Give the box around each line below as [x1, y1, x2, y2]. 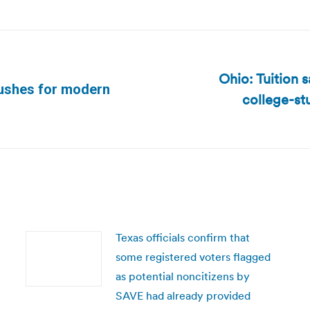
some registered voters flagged [115, 250, 271, 264]
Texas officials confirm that [115, 230, 250, 244]
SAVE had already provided [115, 289, 250, 302]
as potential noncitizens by [115, 269, 250, 283]
